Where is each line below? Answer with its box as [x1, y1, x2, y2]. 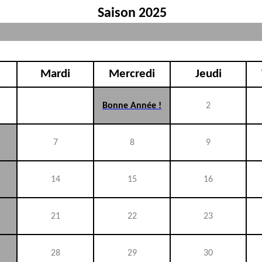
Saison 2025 [97, 6, 167, 20]
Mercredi [109, 68, 155, 80]
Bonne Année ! [102, 101, 161, 111]
